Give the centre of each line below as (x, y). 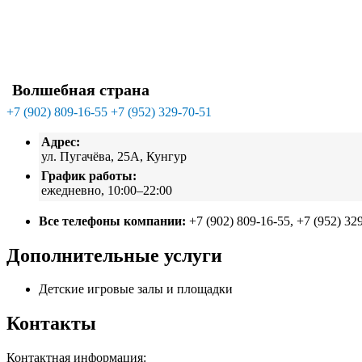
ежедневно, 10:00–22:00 (107, 191)
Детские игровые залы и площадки (136, 289)
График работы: (89, 176)
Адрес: (61, 142)
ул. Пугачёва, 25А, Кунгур (114, 157)
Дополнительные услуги (114, 255)
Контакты (51, 324)
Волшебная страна (80, 90)
